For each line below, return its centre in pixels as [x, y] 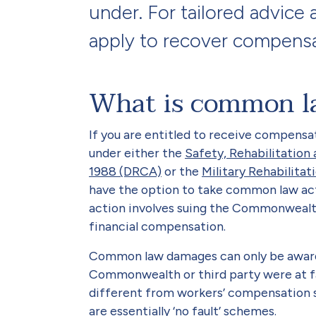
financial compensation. [157, 226]
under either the [137, 152]
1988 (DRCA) [125, 171]
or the [182, 171]
